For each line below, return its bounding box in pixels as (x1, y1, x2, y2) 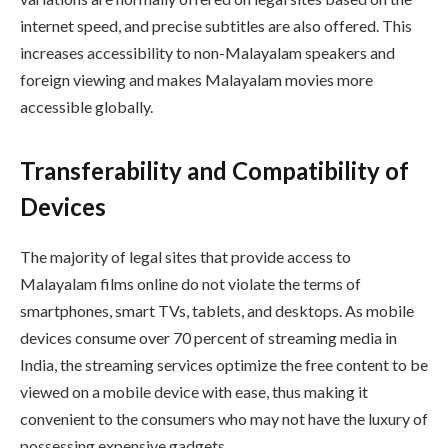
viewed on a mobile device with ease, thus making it (20, 381, 368, 401)
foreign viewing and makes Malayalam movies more (20, 70, 373, 90)
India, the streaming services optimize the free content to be (20, 354, 428, 374)
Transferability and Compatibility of (20, 155, 409, 185)
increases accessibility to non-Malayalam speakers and (20, 43, 395, 63)
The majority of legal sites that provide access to (20, 246, 351, 266)
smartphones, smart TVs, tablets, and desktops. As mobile (20, 300, 414, 320)
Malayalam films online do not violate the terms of (20, 273, 361, 293)
